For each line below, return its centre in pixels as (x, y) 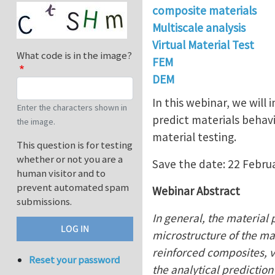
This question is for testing (75, 145)
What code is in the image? (74, 56)
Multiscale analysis (199, 28)
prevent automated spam (73, 188)
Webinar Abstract (196, 191)
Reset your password (75, 260)
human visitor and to (61, 173)
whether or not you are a (70, 159)
